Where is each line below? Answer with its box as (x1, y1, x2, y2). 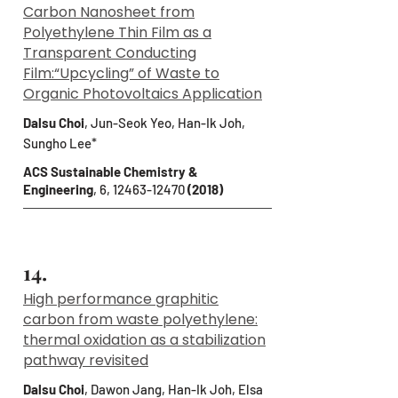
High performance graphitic (23, 289, 219, 309)
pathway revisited (23, 350, 148, 370)
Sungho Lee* (23, 135, 97, 151)
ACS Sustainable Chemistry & (23, 163, 198, 179)
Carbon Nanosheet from (23, 2, 195, 22)
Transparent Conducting (23, 43, 196, 63)
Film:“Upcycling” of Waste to (23, 63, 219, 84)
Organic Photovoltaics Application (23, 84, 262, 104)
